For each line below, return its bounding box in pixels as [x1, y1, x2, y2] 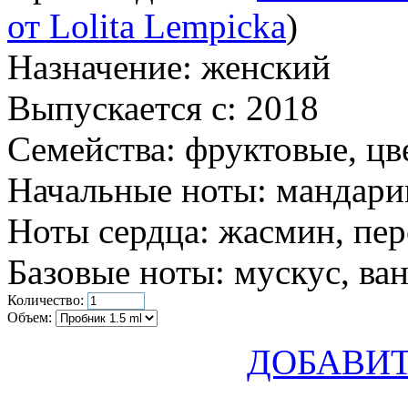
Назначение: [7, 46, 192, 87]
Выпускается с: [7, 87, 237, 127]
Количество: [7, 291, 84, 308]
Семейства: [7, 128, 176, 168]
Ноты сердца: [7, 210, 209, 250]
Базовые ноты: [7, 251, 225, 291]
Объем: [7, 309, 52, 325]
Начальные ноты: [7, 169, 267, 209]
